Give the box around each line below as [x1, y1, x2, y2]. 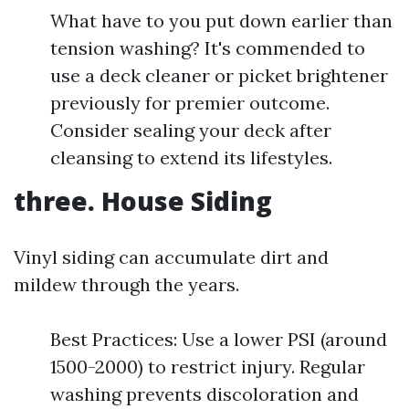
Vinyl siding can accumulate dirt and [14, 246, 329, 268]
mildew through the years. [14, 273, 239, 296]
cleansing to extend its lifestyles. [50, 146, 332, 169]
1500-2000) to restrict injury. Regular [50, 355, 365, 378]
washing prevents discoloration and [50, 383, 359, 405]
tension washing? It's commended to [50, 37, 365, 59]
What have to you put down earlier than [50, 9, 393, 32]
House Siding [101, 184, 272, 218]
